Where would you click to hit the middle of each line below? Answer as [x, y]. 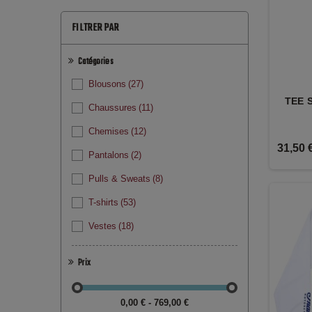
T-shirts [103, 202]
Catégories [96, 62]
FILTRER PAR [95, 28]
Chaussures [112, 107]
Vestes [102, 226]
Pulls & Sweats [119, 178]
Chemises [109, 131]
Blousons [107, 84]
